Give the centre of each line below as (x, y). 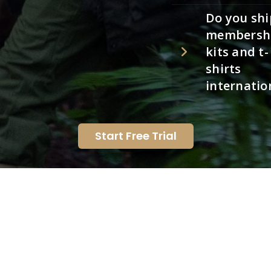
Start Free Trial (135, 136)
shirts (224, 69)
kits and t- (237, 52)
